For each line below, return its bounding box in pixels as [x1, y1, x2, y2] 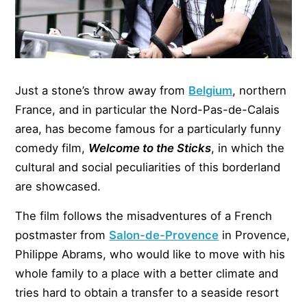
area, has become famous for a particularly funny [15, 122, 282, 136]
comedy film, [15, 141, 89, 156]
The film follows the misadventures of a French [15, 209, 273, 223]
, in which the [211, 141, 285, 156]
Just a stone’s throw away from [15, 84, 189, 98]
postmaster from [15, 228, 110, 243]
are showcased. [15, 180, 101, 194]
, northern [232, 84, 287, 98]
